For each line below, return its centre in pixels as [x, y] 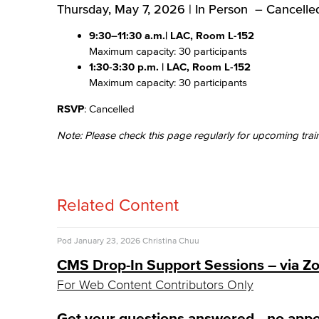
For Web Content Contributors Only [155, 285]
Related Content [118, 205]
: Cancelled [109, 109]
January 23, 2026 [107, 240]
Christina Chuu [171, 240]
